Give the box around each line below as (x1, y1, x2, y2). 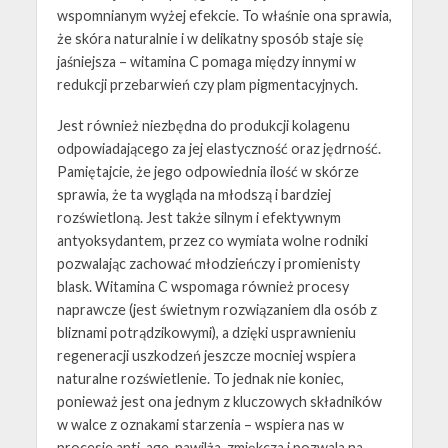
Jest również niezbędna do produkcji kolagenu (56, 116, 350, 134)
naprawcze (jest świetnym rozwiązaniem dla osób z (56, 300, 377, 318)
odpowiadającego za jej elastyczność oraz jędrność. (56, 139, 381, 157)
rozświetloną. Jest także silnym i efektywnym (56, 208, 341, 226)
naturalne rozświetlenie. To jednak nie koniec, (56, 369, 344, 387)
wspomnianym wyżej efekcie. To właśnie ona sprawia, (56, 6, 392, 24)
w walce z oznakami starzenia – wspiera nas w (56, 415, 344, 433)
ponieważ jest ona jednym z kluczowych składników (56, 392, 382, 410)
